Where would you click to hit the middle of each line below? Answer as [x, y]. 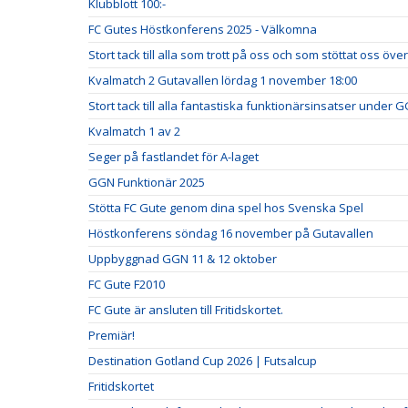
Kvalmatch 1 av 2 [134, 132]
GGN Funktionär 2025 [147, 183]
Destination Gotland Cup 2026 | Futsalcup [203, 361]
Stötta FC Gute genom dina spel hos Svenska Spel [226, 208]
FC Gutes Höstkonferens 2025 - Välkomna [203, 30]
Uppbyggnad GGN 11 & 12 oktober [183, 259]
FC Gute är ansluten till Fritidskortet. [186, 310]
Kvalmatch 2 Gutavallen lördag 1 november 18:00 [223, 81]
